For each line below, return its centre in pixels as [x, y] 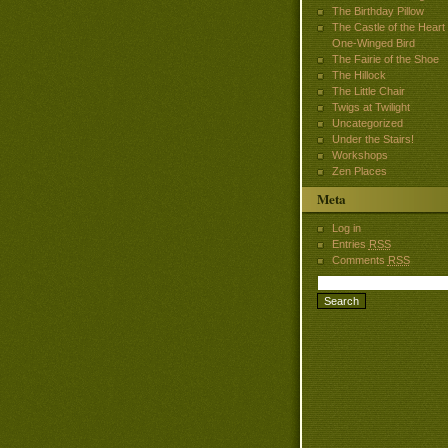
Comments [359, 260]
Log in [346, 228]
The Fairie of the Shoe [385, 58]
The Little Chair [368, 90]
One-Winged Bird [373, 42]
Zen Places [359, 170]
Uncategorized [367, 122]
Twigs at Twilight [370, 106]
